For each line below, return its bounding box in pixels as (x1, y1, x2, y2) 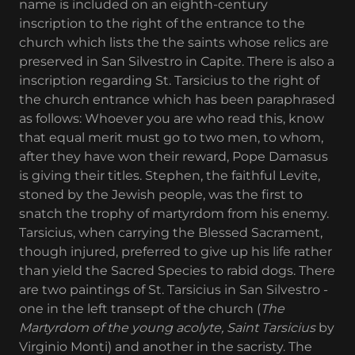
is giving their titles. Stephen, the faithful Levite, (19, 168, 320, 183)
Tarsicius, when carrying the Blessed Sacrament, (19, 225, 323, 240)
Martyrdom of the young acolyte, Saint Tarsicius (19, 320, 315, 335)
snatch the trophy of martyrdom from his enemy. (19, 206, 329, 221)
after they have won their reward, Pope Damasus (19, 149, 328, 164)
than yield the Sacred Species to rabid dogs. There (19, 263, 335, 278)
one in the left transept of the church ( (19, 301, 261, 316)
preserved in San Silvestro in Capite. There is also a (19, 54, 334, 69)
